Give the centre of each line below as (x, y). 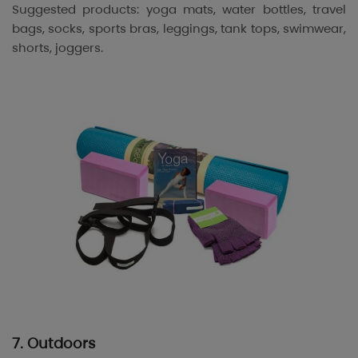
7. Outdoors (54, 343)
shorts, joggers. (58, 48)
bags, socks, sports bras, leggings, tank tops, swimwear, (179, 29)
